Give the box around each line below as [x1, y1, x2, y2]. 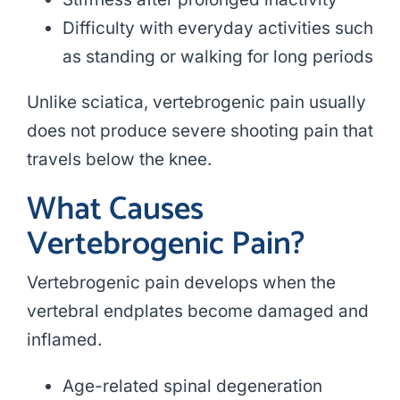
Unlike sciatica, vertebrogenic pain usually [26, 92, 366, 113]
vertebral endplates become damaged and [26, 301, 369, 322]
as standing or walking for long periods [62, 46, 373, 68]
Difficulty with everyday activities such [62, 18, 373, 39]
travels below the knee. [26, 149, 212, 171]
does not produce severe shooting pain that [26, 121, 373, 142]
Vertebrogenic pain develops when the [26, 272, 336, 294]
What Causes [26, 183, 204, 237]
